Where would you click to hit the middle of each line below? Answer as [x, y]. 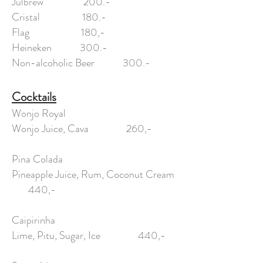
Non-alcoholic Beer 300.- [81, 63]
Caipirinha [33, 220]
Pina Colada [37, 159]
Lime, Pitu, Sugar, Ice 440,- [89, 235]
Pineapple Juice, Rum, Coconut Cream [93, 174]
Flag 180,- [58, 32]
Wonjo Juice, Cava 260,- [82, 129]
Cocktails [34, 97]
